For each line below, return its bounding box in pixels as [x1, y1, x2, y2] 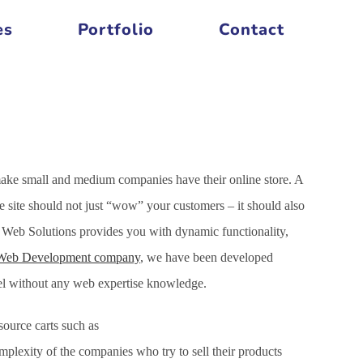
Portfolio [78, 19, 154, 41]
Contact [219, 19, 284, 41]
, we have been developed [140, 250, 273, 264]
